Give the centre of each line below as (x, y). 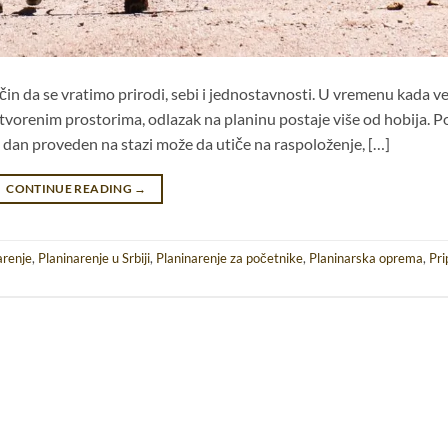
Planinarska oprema (366, 257)
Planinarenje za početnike (229, 257)
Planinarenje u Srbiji (94, 257)
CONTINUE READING (70, 189)
